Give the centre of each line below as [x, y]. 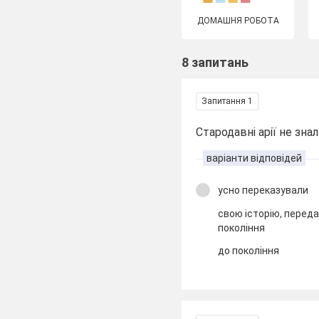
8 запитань [215, 62]
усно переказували [263, 190]
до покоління [249, 251]
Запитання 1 [228, 101]
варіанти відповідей [255, 158]
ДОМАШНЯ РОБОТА [238, 21]
